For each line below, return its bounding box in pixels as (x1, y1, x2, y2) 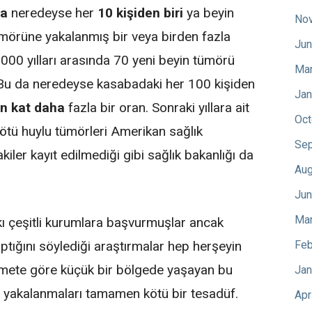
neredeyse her (8, 5, 98, 22)
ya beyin (183, 5, 235, 22)
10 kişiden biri (97, 5, 184, 22)
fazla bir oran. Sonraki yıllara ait (68, 100, 250, 116)
